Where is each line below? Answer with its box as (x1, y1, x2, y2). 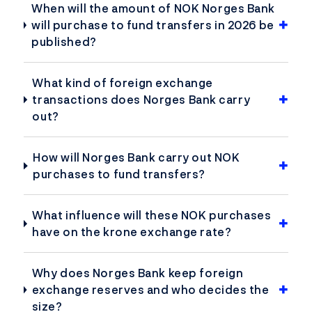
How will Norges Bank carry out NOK (33, 149, 240, 166)
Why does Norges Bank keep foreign (31, 265, 244, 282)
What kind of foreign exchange (32, 75, 213, 92)
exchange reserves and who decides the (31, 281, 270, 299)
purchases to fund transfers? (33, 166, 205, 183)
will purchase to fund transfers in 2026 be (31, 17, 274, 34)
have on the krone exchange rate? (32, 224, 232, 241)
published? (31, 33, 97, 51)
